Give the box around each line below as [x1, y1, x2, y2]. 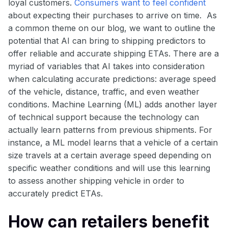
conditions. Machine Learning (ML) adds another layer [8, 99, 217, 109]
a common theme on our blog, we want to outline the [8, 22, 215, 33]
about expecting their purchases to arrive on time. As [8, 10, 217, 20]
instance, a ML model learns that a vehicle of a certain [8, 137, 218, 148]
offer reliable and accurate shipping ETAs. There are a [8, 48, 219, 59]
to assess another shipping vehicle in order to [8, 175, 184, 186]
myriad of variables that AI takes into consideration [8, 61, 205, 71]
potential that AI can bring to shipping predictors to [8, 35, 206, 46]
